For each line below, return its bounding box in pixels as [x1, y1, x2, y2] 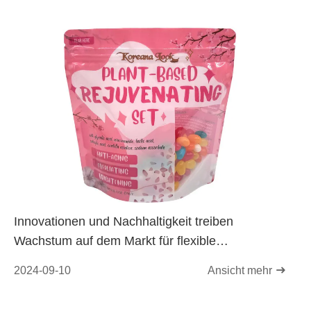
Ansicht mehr [208, 264, 275, 276]
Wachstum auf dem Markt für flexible [14, 234, 216, 248]
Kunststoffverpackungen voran [14, 253, 183, 267]
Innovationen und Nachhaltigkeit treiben [14, 215, 233, 228]
